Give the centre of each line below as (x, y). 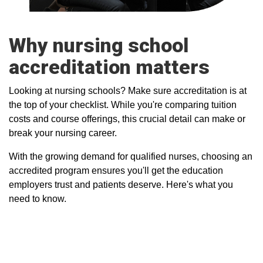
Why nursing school (99, 45)
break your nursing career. (63, 133)
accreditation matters (109, 67)
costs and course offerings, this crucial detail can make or (127, 119)
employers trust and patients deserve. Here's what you (121, 184)
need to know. (38, 198)
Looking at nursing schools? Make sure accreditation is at (128, 90)
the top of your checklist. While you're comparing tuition (123, 104)
